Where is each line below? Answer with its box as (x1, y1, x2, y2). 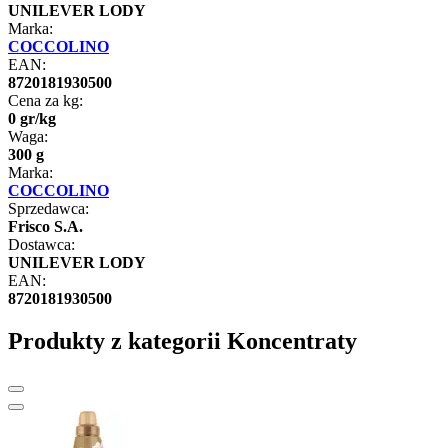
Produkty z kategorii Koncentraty (8, 327, 357, 354)
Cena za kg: (8, 91, 83, 109)
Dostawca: (8, 235, 75, 253)
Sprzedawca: (8, 199, 89, 217)
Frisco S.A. (8, 217, 83, 235)
